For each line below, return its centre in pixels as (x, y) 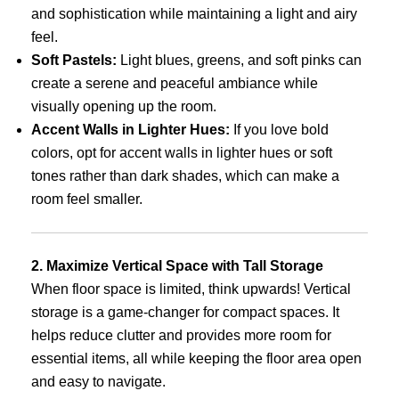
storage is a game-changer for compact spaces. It (185, 312)
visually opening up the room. (124, 106)
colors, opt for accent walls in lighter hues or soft (182, 152)
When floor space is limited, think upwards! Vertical (191, 289)
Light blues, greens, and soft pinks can (239, 60)
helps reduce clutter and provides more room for (181, 335)
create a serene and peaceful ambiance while (175, 83)
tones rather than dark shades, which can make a (185, 175)
